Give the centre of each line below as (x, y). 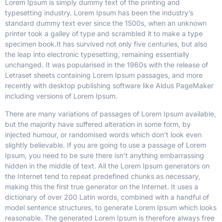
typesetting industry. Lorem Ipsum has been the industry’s (99, 13)
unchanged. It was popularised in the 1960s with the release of (107, 65)
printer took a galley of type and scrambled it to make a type (104, 34)
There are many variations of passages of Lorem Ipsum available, (111, 113)
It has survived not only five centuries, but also (132, 44)
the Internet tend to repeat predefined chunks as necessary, (103, 176)
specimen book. (31, 44)
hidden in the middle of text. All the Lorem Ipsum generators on (107, 166)
